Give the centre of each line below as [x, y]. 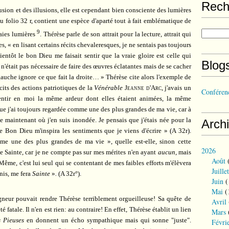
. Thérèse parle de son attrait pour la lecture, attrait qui [116, 34]
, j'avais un [176, 87]
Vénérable [109, 87]
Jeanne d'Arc [143, 87]
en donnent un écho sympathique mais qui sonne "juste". [108, 220]
